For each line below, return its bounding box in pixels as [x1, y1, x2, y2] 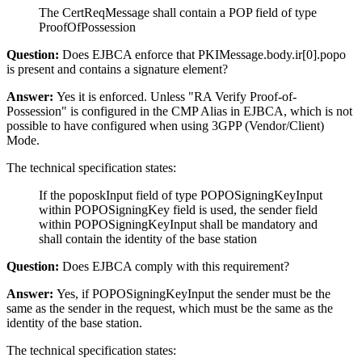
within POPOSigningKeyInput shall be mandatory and [39, 217, 318, 232]
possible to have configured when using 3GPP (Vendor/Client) [6, 119, 324, 133]
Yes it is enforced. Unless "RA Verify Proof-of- [53, 90, 297, 104]
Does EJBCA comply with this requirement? [62, 259, 289, 274]
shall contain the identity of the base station [39, 232, 257, 246]
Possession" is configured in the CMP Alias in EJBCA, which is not [6, 104, 352, 119]
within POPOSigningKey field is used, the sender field [39, 203, 318, 217]
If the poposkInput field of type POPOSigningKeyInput [39, 188, 322, 203]
